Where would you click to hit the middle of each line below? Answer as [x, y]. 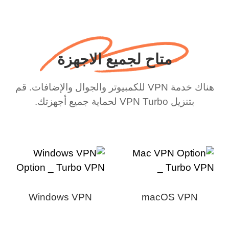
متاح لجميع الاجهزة [117, 60]
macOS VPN [173, 197]
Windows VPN [63, 197]
